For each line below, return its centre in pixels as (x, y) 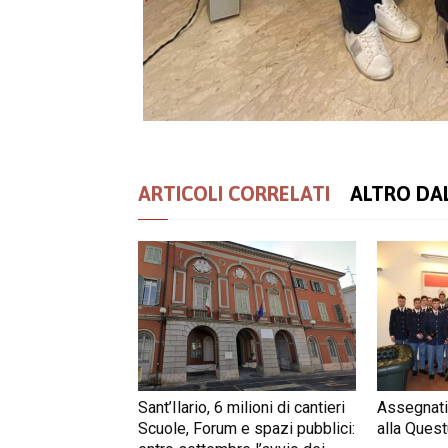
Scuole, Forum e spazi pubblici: (246, 428)
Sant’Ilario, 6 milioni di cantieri (241, 407)
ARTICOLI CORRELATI (234, 193)
